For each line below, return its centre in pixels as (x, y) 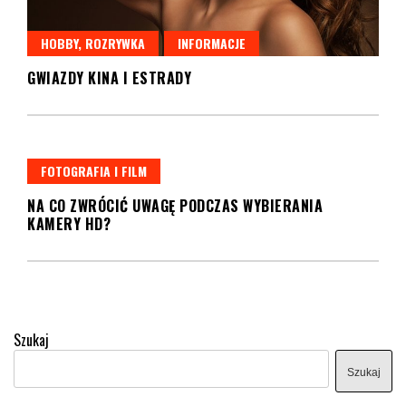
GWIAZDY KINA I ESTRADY (109, 78)
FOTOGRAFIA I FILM (94, 171)
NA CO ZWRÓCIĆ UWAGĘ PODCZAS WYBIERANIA (175, 206)
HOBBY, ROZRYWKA (93, 43)
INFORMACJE (212, 43)
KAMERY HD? (69, 224)
